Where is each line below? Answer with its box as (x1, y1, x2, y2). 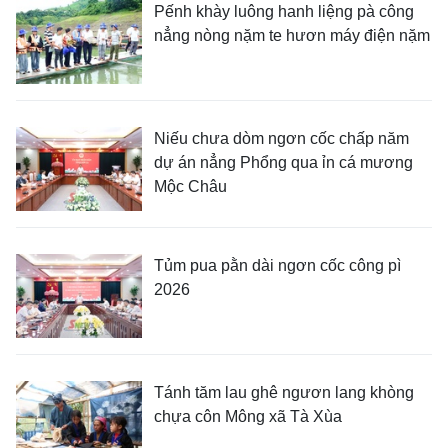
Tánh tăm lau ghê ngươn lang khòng (154, 384, 414, 402)
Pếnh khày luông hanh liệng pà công (154, 3, 414, 21)
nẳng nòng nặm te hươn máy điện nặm (154, 27, 430, 45)
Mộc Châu (154, 178, 227, 196)
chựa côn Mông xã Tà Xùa (154, 408, 342, 426)
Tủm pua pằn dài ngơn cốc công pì (154, 257, 401, 275)
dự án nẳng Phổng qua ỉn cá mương (154, 154, 413, 172)
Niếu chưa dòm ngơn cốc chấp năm (154, 130, 409, 148)
